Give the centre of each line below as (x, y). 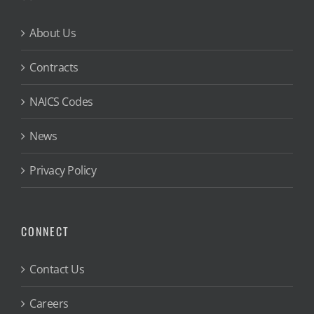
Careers (49, 303)
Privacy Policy (63, 170)
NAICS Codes (61, 101)
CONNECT (45, 231)
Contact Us (57, 269)
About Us (53, 33)
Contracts (54, 67)
